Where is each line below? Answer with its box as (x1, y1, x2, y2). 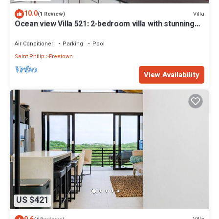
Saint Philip (15, 52, 44, 61)
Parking (63, 40, 83, 48)
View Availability (144, 69, 199, 81)
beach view (15, 27, 55, 39)
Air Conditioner (15, 40, 53, 48)
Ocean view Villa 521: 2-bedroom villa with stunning (15, 18, 195, 30)
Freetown (49, 52, 73, 61)
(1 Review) (38, 10, 65, 19)
